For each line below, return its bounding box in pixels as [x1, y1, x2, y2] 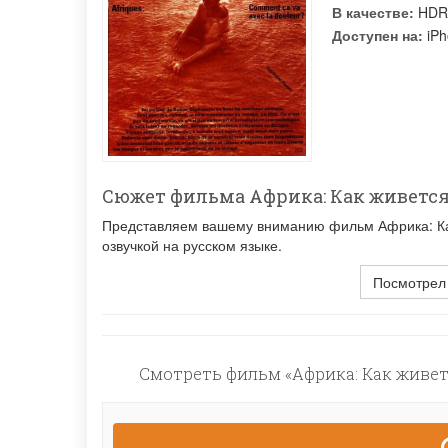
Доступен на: [332, 25, 423, 45]
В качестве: [332, 2, 414, 22]
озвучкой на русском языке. [102, 235, 282, 256]
